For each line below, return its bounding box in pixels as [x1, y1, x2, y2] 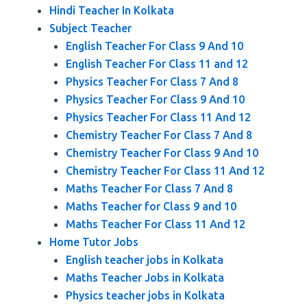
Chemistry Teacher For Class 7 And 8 [66, 129, 252, 141]
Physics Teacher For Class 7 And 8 [66, 75, 238, 88]
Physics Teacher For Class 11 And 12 [66, 111, 251, 123]
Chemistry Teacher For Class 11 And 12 [66, 164, 265, 177]
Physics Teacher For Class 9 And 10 [66, 93, 245, 106]
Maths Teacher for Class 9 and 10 [66, 200, 236, 212]
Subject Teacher [49, 22, 132, 34]
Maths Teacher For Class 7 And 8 [66, 182, 233, 195]
